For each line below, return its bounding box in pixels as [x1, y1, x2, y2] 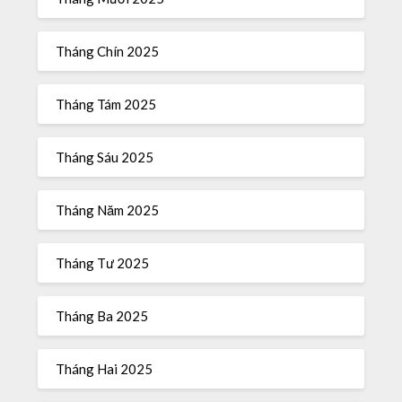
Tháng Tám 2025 [56, 95, 157, 112]
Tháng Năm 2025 [56, 201, 160, 218]
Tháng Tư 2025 [56, 254, 150, 271]
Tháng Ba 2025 [56, 307, 149, 324]
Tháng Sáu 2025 [56, 148, 154, 165]
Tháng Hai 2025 [56, 360, 153, 377]
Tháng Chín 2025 [56, 42, 160, 59]
